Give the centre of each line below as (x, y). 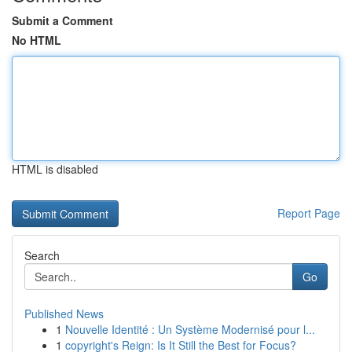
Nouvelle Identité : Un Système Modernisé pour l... (190, 329)
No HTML (37, 40)
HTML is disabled (55, 169)
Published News (64, 313)
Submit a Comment (62, 20)
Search (42, 255)
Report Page (309, 213)
